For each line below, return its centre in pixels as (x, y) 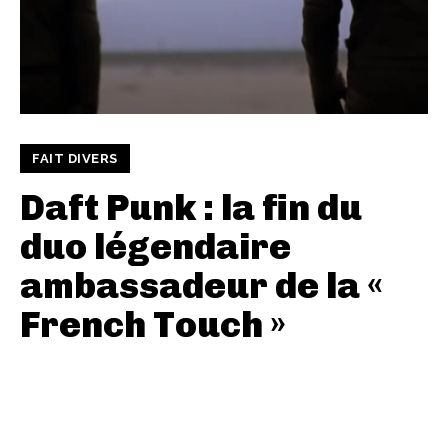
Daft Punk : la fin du (191, 207)
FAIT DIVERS (75, 158)
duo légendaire (155, 246)
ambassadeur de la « (201, 285)
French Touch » (153, 324)
